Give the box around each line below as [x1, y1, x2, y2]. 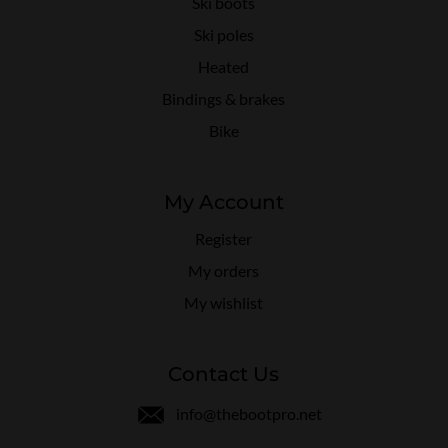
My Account [163, 189, 284, 214]
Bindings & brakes [162, 88, 286, 108]
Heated [198, 56, 250, 76]
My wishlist [184, 292, 264, 312]
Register [195, 228, 253, 248]
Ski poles [193, 24, 254, 44]
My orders [188, 260, 260, 280]
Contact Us [168, 361, 280, 386]
